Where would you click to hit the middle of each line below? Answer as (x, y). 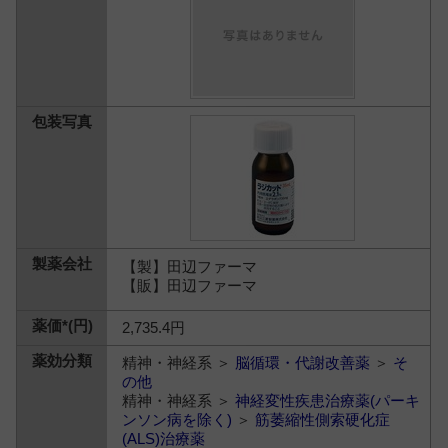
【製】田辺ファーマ (190, 266)
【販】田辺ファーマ (190, 285)
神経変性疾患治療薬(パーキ (328, 400)
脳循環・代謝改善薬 (303, 362)
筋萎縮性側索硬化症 (323, 419)
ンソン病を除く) (177, 419)
